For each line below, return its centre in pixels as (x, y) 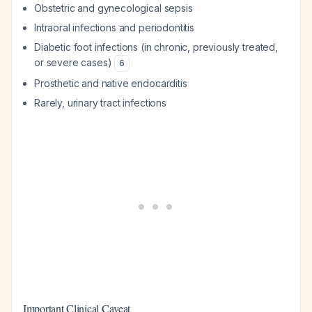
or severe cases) (75, 62)
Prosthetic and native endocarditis (111, 83)
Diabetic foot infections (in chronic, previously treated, (156, 47)
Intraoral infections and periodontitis (114, 28)
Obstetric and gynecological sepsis (114, 8)
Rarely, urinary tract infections (100, 103)
